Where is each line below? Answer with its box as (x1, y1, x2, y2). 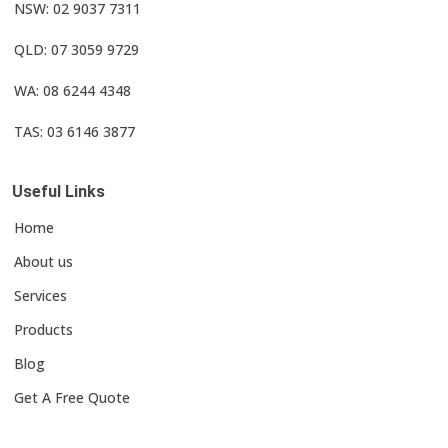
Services (14, 286, 67, 306)
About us (14, 252, 73, 272)
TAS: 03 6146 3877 (14, 122, 135, 142)
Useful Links (12, 182, 105, 202)
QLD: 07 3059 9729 (14, 40, 139, 60)
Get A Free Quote (14, 388, 130, 408)
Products (14, 320, 73, 340)
